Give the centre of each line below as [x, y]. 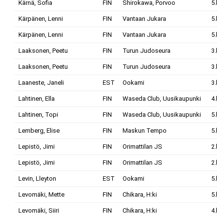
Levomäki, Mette [41, 194]
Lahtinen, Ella [37, 99]
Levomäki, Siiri [39, 210]
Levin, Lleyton [37, 178]
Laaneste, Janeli [41, 83]
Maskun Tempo [145, 131]
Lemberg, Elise [39, 131]
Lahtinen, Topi [38, 115]
